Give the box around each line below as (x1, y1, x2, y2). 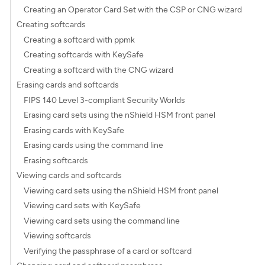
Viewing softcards (24, 231, 92, 241)
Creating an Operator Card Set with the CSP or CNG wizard (24, 4, 243, 15)
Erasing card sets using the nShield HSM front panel (24, 110, 216, 120)
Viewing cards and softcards (16, 170, 122, 180)
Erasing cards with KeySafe (24, 125, 125, 135)
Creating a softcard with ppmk (24, 34, 135, 45)
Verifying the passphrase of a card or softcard (24, 245, 192, 256)
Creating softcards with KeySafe (24, 50, 144, 60)
